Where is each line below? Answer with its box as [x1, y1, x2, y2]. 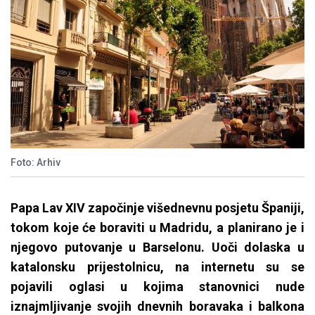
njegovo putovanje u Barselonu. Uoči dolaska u [11, 240, 304, 255]
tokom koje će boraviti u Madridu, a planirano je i [11, 220, 304, 236]
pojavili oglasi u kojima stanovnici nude [11, 279, 304, 295]
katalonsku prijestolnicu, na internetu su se [11, 259, 304, 275]
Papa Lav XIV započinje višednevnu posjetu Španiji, [11, 200, 304, 216]
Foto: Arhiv [11, 157, 60, 169]
